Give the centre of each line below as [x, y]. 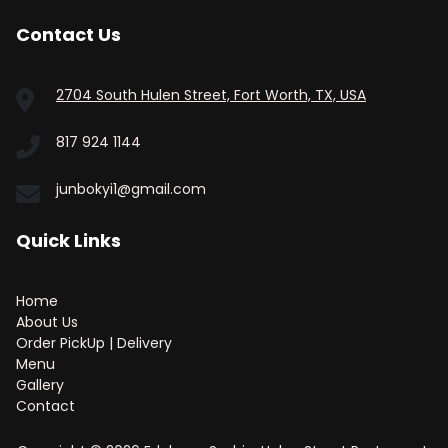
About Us [47, 322]
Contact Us [68, 34]
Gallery [40, 385]
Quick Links [68, 240]
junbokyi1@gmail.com [131, 189]
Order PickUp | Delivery [94, 343]
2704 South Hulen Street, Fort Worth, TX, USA [211, 95]
